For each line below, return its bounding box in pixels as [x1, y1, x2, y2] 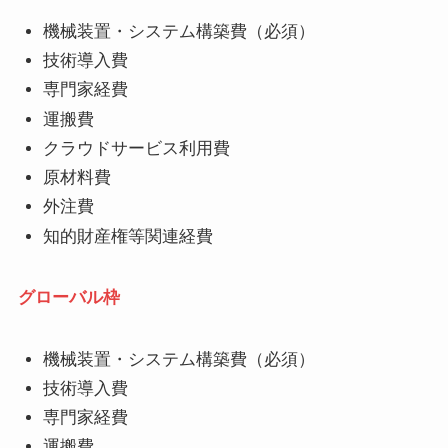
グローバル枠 [17, 287, 120, 307]
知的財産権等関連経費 [43, 226, 214, 246]
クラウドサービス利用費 [43, 138, 231, 158]
